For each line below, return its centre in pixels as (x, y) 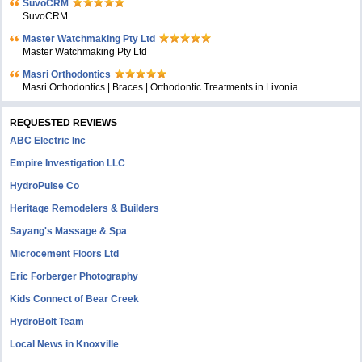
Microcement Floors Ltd (65, 254)
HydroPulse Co (45, 186)
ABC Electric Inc (48, 141)
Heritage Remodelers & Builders (85, 209)
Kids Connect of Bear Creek (75, 299)
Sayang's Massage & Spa (69, 232)
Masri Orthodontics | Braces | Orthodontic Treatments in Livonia (161, 88)
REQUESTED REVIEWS (64, 123)
